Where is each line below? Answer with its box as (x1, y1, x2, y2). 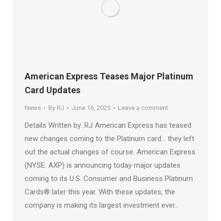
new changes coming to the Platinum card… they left (25, 134, 194, 144)
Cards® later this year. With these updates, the (25, 187, 175, 197)
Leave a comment (118, 104, 168, 112)
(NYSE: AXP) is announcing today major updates (25, 161, 181, 170)
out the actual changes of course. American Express (25, 147, 195, 157)
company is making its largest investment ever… (25, 201, 179, 210)
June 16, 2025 (72, 104, 110, 112)
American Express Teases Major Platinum (25, 71, 193, 82)
